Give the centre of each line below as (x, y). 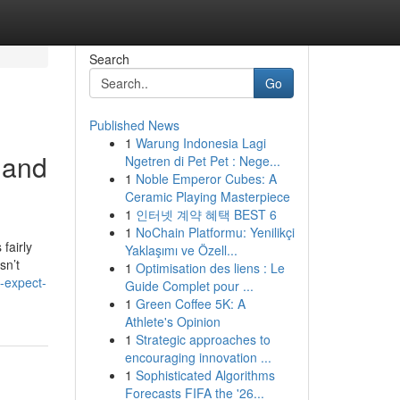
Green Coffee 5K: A (190, 304)
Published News (134, 125)
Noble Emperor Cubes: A (206, 179)
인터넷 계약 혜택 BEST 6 (206, 214)
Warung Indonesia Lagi (200, 143)
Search (109, 59)
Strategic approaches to (203, 339)
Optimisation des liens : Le (210, 268)
